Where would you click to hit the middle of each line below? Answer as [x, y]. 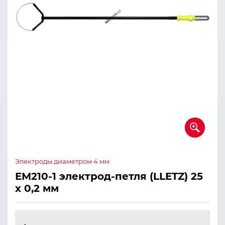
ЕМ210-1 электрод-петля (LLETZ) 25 [109, 176]
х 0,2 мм [37, 188]
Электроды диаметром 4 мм [62, 161]
